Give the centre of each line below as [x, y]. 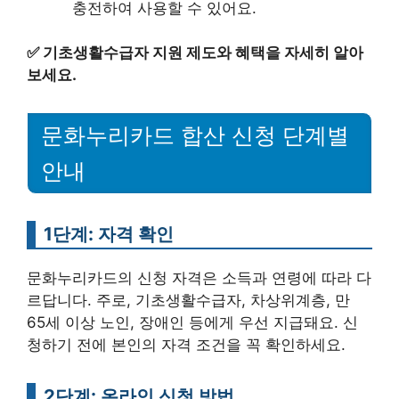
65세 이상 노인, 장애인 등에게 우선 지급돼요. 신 [192, 322]
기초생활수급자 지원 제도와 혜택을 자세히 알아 [203, 53]
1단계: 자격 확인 [109, 234]
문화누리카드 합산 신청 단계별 [195, 135]
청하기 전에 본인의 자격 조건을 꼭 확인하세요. [186, 345]
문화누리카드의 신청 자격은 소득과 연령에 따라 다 [199, 278]
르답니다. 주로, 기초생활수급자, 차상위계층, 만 [188, 300]
